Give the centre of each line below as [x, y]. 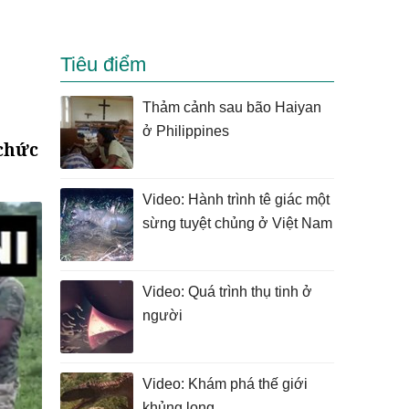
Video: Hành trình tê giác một [236, 199]
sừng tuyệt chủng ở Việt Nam [237, 223]
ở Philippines [186, 131]
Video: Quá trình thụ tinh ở [227, 292]
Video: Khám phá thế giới [225, 384]
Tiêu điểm [103, 64]
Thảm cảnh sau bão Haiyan [232, 107]
